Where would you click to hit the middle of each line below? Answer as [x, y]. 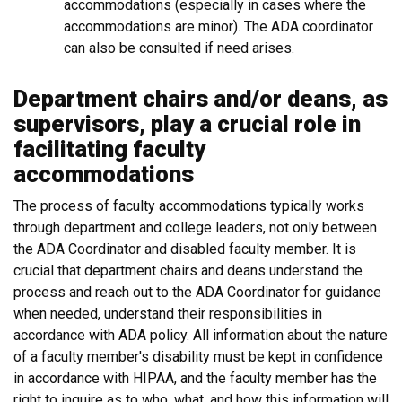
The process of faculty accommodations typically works [189, 206]
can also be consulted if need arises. [179, 48]
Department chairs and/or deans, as [201, 99]
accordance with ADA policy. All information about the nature [201, 335]
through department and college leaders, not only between [195, 227]
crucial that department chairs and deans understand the [188, 271]
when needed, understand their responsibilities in [168, 314]
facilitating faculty [109, 149]
